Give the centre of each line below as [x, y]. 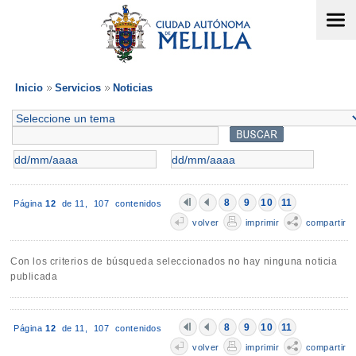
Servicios [78, 88]
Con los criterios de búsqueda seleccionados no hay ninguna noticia [174, 262]
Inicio [29, 88]
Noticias [133, 88]
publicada [34, 277]
